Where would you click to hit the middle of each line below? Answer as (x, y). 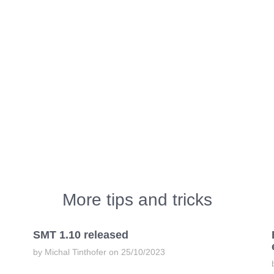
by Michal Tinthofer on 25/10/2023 (99, 252)
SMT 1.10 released (80, 235)
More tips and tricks (137, 200)
